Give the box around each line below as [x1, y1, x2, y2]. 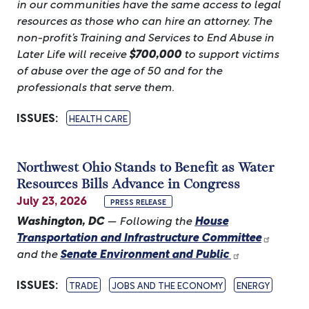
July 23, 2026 [17, 191, 87, 208]
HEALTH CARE [69, 111, 128, 125]
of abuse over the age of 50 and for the [17, 61, 222, 78]
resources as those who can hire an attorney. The [17, 11, 272, 28]
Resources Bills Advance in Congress [17, 174, 240, 192]
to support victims [181, 44, 279, 61]
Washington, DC [17, 211, 104, 228]
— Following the [104, 211, 195, 228]
